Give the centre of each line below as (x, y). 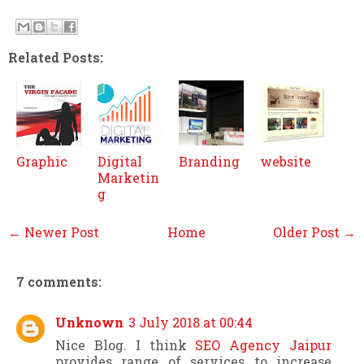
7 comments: (59, 282)
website (286, 162)
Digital (120, 162)
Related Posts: (56, 58)
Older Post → (314, 232)
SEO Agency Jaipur (264, 345)
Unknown (89, 323)
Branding (209, 162)
